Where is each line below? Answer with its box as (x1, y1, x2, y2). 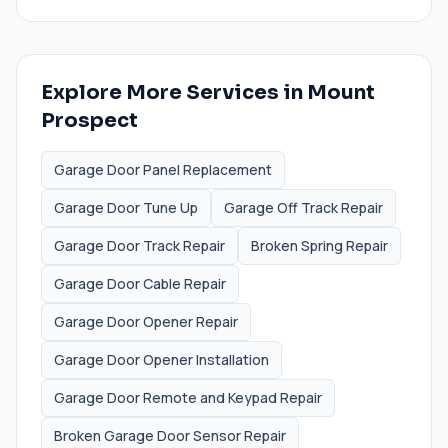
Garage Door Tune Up (54, 197, 198, 217)
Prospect (41, 107, 138, 133)
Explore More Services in (41, 79, 307, 105)
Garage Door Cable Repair (54, 273, 226, 293)
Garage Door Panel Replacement (54, 159, 272, 179)
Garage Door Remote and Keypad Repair (54, 387, 322, 407)
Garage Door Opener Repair (54, 311, 238, 331)
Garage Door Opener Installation (54, 349, 269, 369)
